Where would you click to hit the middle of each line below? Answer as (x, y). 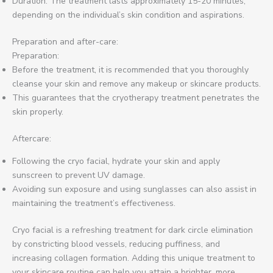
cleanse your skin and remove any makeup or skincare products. (136, 83)
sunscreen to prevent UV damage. (79, 175)
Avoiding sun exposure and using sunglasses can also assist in (134, 189)
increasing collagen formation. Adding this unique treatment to (134, 258)
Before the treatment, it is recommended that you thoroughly (130, 69)
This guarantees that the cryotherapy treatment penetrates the (136, 97)
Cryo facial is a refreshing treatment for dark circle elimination (133, 230)
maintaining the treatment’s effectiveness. (94, 203)
